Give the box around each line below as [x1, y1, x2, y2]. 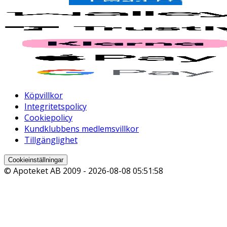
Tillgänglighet [24, 134, 78, 145]
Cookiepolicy [24, 111, 72, 123]
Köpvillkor [24, 89, 63, 101]
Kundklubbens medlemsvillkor [24, 123, 139, 134]
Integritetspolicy [24, 100, 87, 112]
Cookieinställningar [8, 156, 63, 164]
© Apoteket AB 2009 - [4, 165, 88, 176]
